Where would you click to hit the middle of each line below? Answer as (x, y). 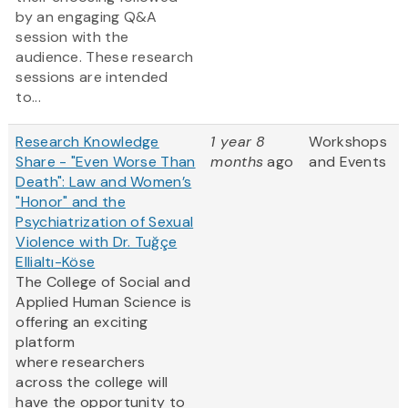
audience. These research (105, 57)
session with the (72, 37)
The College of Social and (103, 282)
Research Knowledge (87, 142)
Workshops (348, 142)
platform (46, 342)
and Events (348, 162)
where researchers (81, 362)
